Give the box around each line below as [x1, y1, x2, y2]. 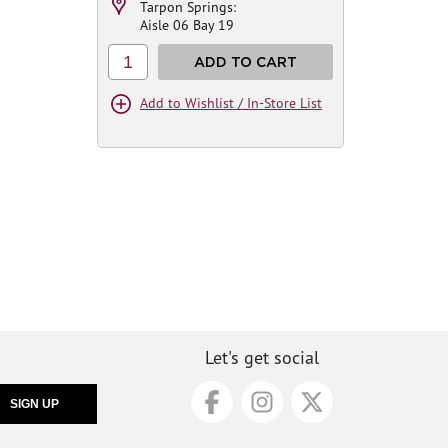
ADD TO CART [194, 54, 297, 69]
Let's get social [205, 345, 319, 369]
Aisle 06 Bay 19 [140, 16, 234, 34]
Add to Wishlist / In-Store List [140, 94, 322, 112]
